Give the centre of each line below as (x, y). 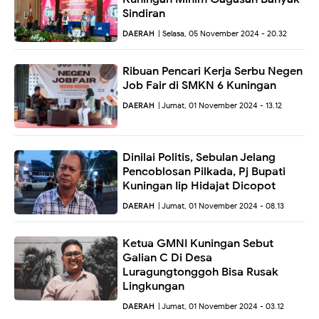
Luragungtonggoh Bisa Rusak (200, 272)
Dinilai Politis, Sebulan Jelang (199, 157)
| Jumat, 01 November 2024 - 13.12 (220, 105)
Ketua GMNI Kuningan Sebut (198, 243)
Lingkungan (153, 286)
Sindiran (144, 13)
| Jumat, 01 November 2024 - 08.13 (221, 205)
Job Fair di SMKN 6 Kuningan (199, 85)
